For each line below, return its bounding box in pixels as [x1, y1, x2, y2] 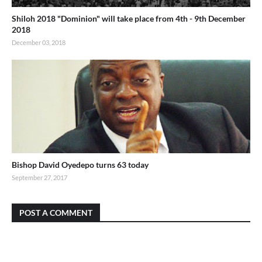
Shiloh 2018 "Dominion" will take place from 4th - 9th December [12, 13, 246, 23]
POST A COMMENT [19, 207, 92, 218]
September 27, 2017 [12, 173, 67, 181]
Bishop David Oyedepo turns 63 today [12, 159, 149, 170]
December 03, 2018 [12, 38, 65, 46]
